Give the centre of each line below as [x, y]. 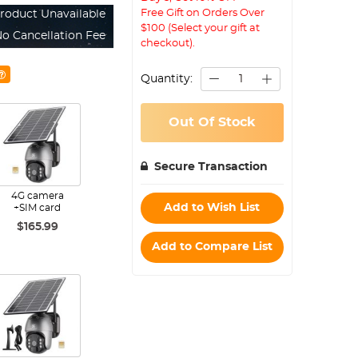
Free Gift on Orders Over [203, 13]
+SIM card [38, 208]
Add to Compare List [212, 247]
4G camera [37, 196]
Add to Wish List [212, 208]
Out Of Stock [212, 122]
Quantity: [167, 79]
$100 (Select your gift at [201, 28]
